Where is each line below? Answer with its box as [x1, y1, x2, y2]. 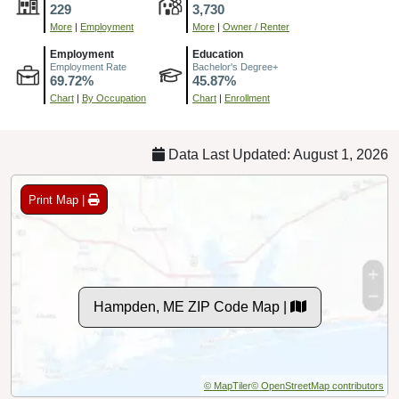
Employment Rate [50, 61, 126, 73]
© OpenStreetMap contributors [251, 380, 384, 392]
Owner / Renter [223, 21, 289, 33]
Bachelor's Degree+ [192, 61, 278, 73]
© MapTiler [204, 380, 251, 392]
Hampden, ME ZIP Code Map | [93, 299, 290, 315]
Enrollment [224, 93, 270, 104]
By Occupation [82, 93, 146, 104]
